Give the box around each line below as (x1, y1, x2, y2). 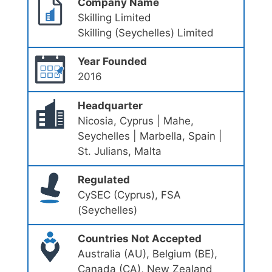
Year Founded (77, 55, 147, 67)
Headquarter (77, 99, 143, 112)
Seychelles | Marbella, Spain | (77, 129, 222, 142)
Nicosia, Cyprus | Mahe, (77, 114, 194, 127)
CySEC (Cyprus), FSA (77, 188, 181, 201)
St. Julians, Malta (77, 144, 161, 157)
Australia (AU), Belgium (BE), (77, 247, 217, 260)
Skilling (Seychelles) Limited (77, 26, 214, 39)
